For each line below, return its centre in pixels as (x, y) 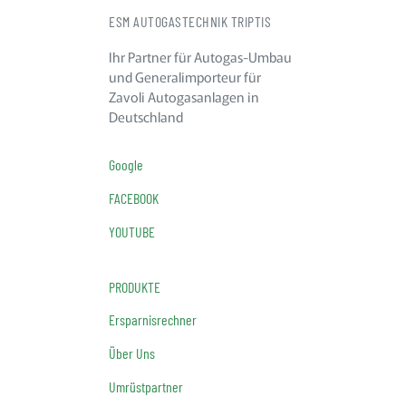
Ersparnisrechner (153, 320)
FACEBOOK (134, 198)
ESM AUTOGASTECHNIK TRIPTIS (190, 21)
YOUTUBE (132, 231)
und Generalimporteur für (185, 76)
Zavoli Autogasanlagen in (184, 96)
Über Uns (132, 353)
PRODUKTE (135, 286)
